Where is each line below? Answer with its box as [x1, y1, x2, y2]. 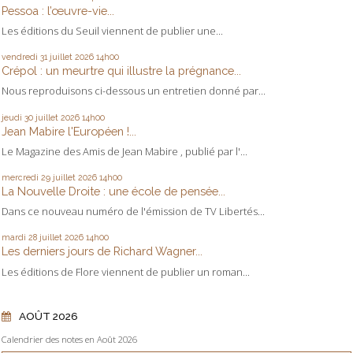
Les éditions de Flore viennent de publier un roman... [2, 264, 250, 279]
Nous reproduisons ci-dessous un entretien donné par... [2, 84, 266, 98]
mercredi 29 [2, 173, 50, 183]
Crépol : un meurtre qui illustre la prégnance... [2, 64, 241, 78]
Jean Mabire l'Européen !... [2, 124, 136, 138]
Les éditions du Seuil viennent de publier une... [2, 24, 223, 39]
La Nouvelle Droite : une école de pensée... [2, 184, 225, 199]
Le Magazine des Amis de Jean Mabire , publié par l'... [2, 143, 247, 158]
